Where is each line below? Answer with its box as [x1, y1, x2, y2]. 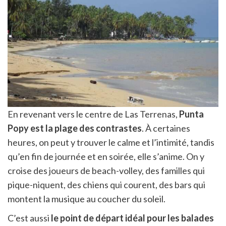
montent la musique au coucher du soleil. [8, 193, 165, 205]
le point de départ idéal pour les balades [51, 212, 214, 224]
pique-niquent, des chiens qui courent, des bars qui [8, 179, 205, 191]
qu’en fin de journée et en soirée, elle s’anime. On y [8, 151, 204, 162]
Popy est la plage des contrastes [8, 123, 142, 134]
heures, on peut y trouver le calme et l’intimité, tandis [8, 137, 214, 148]
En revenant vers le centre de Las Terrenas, [8, 108, 179, 120]
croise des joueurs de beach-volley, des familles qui [8, 165, 205, 177]
